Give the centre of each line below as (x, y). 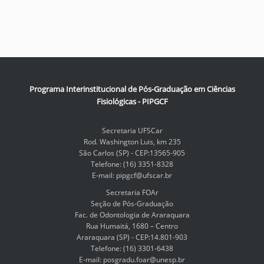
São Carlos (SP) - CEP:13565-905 (132, 153)
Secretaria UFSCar (132, 131)
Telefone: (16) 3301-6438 (132, 248)
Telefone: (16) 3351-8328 (132, 164)
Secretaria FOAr (132, 192)
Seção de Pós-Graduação (132, 204)
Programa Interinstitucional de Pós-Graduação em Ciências (132, 89)
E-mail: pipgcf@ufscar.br (132, 175)
